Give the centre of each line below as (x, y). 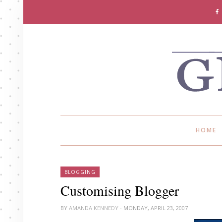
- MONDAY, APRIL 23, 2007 (154, 208)
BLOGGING (80, 172)
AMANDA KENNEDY (94, 208)
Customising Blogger (120, 190)
